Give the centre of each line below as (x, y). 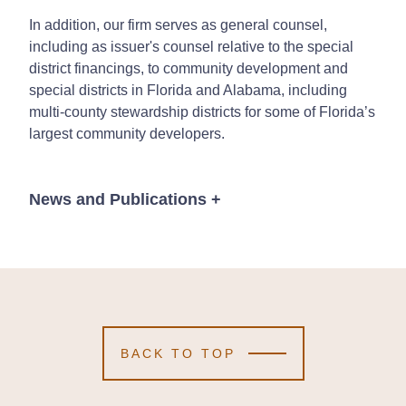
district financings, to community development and (188, 68)
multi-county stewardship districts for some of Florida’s (202, 111)
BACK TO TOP (178, 353)
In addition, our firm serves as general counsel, (178, 24)
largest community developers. (127, 133)
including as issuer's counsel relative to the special (191, 46)
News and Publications (118, 199)
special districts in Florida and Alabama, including (188, 90)
